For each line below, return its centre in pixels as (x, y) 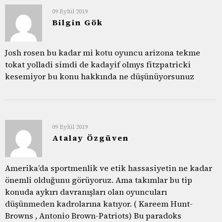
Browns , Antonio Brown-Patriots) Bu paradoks (93, 215)
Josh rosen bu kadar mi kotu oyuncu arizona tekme (103, 52)
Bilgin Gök (78, 22)
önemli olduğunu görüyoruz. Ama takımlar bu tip (99, 180)
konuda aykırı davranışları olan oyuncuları (86, 192)
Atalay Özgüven (90, 138)
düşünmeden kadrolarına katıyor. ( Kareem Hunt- (99, 203)
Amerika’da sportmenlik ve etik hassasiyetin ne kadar (109, 168)
